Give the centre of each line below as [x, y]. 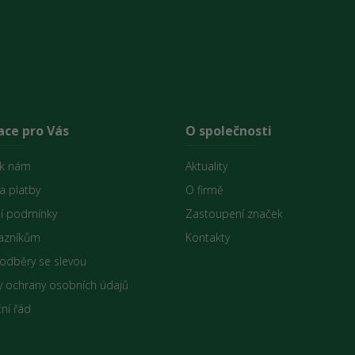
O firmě [204, 189]
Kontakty [208, 237]
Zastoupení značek [234, 213]
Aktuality [206, 166]
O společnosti [229, 130]
